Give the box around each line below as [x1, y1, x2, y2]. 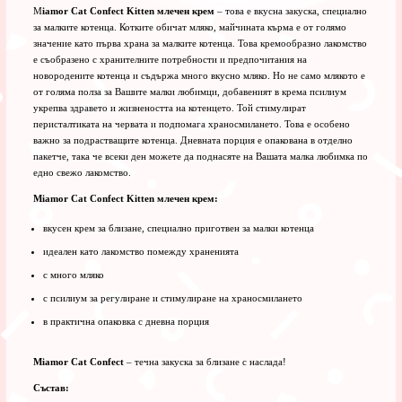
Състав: [32, 381, 69, 393]
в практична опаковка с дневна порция [42, 315, 209, 327]
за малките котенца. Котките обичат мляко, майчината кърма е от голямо [32, 21, 346, 32]
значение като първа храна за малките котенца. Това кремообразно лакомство [32, 37, 367, 48]
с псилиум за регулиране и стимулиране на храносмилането [42, 292, 302, 303]
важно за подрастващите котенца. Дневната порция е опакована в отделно [32, 134, 353, 145]
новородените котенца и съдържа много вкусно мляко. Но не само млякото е [32, 69, 365, 81]
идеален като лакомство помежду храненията [42, 245, 239, 257]
